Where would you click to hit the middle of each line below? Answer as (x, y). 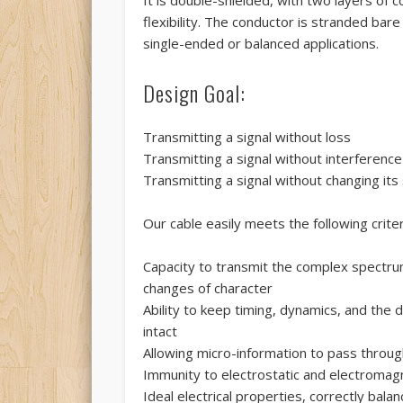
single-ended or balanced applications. (260, 43)
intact (160, 331)
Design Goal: (194, 92)
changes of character (207, 287)
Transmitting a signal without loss (246, 136)
